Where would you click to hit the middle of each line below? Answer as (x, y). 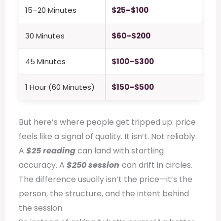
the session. (41, 208)
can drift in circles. (157, 165)
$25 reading (51, 151)
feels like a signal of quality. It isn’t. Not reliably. (108, 137)
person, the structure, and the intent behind (104, 194)
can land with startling (119, 151)
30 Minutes (45, 36)
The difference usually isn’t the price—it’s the (105, 180)
